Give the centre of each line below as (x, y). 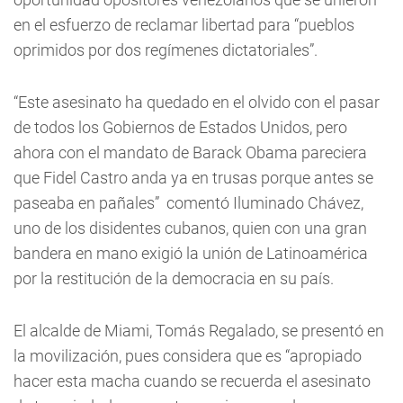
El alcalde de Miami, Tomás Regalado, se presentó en (199, 331)
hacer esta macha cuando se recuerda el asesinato (192, 381)
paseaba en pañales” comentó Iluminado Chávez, (188, 203)
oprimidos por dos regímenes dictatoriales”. (166, 50)
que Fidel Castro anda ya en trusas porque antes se (193, 178)
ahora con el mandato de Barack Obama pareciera (190, 152)
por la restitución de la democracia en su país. (174, 278)
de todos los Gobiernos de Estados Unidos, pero (180, 127)
